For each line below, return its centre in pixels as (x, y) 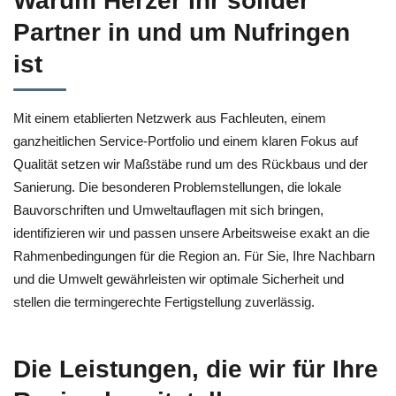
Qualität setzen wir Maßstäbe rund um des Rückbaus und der (190, 164)
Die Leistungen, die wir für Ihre (196, 369)
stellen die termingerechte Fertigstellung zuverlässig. (164, 302)
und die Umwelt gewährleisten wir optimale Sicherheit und (179, 279)
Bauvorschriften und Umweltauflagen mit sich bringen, (168, 210)
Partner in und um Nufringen (182, 32)
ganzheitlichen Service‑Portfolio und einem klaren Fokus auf (186, 141)
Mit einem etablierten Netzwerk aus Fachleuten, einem (170, 118)
